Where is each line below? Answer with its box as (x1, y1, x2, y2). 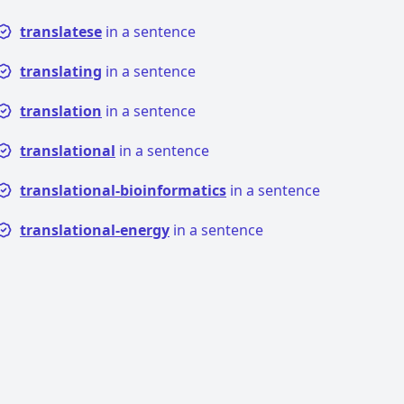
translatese (20, 22, 102, 41)
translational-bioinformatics (20, 180, 226, 200)
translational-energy (20, 220, 170, 240)
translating (20, 61, 102, 81)
